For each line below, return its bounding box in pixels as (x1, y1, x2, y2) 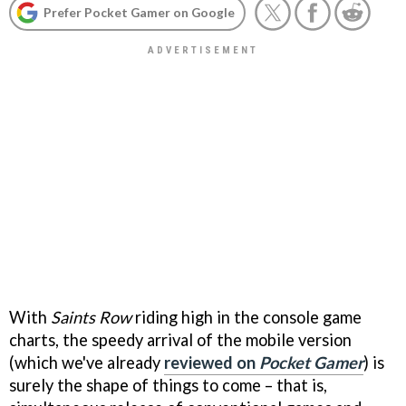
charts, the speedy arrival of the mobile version (9, 329, 352, 350)
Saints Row (51, 306, 131, 327)
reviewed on (164, 352, 259, 372)
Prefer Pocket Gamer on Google (43, 5, 235, 20)
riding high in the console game (131, 306, 362, 327)
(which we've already (9, 352, 164, 372)
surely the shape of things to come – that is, (9, 374, 327, 395)
